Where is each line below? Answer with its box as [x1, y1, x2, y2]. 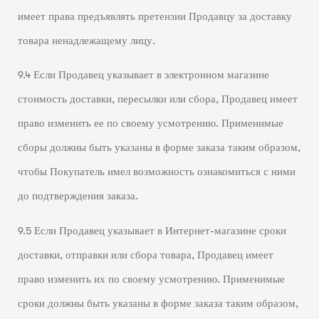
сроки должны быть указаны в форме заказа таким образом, [17, 297, 298, 310]
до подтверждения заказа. [17, 190, 138, 203]
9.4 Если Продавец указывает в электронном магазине [17, 69, 269, 82]
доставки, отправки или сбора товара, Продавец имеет [17, 249, 273, 261]
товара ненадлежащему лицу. [17, 34, 155, 47]
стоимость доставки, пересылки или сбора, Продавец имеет [17, 93, 298, 106]
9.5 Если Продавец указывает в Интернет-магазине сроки [17, 224, 286, 237]
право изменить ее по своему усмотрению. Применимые [17, 117, 283, 130]
